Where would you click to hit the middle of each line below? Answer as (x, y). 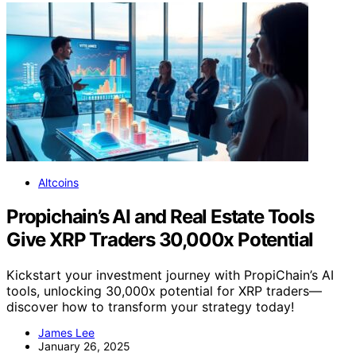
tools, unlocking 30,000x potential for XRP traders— (164, 291)
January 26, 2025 (84, 346)
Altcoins (58, 183)
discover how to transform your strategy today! (150, 307)
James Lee (66, 333)
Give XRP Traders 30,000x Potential (160, 240)
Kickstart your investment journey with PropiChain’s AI (170, 275)
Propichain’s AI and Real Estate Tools (160, 217)
